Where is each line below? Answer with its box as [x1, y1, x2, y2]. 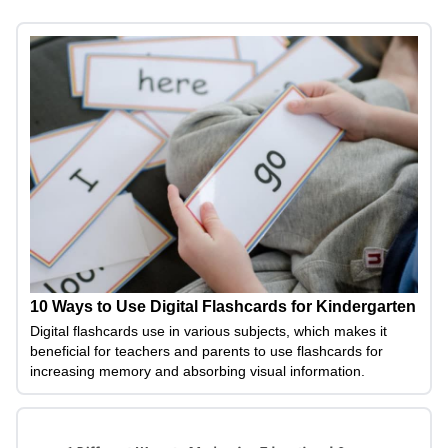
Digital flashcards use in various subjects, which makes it [30, 323, 387, 340]
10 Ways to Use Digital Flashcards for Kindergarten [30, 298, 416, 316]
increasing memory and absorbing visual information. [30, 363, 365, 380]
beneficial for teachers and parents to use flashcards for [30, 343, 383, 360]
